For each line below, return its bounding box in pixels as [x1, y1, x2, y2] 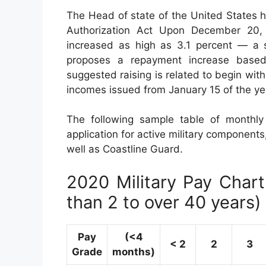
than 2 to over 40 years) [66, 191, 261, 213]
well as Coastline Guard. [66, 143, 183, 156]
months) [112, 245, 155, 258]
